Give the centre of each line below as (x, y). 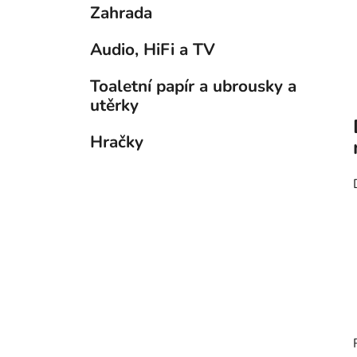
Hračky (117, 142)
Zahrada (121, 13)
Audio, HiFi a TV (153, 50)
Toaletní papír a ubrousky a (193, 86)
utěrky (114, 106)
